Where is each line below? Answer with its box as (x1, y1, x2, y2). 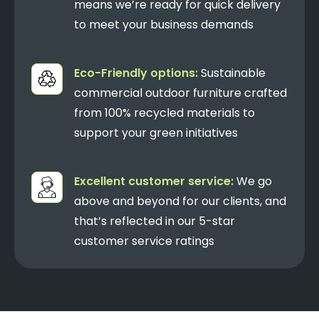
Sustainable (198, 64, 266, 81)
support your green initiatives (74, 124, 238, 141)
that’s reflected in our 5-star (74, 212, 235, 229)
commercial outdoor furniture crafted (74, 84, 287, 101)
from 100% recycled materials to (74, 104, 255, 121)
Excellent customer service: (74, 172, 234, 189)
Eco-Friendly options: (74, 64, 198, 81)
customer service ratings (74, 232, 214, 249)
